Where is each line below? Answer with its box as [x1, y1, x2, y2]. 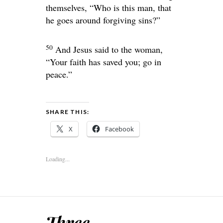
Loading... [46, 155, 70, 163]
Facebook [105, 124, 134, 134]
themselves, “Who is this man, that [46, 1, 171, 14]
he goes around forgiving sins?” [46, 14, 160, 26]
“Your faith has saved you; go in [46, 56, 161, 68]
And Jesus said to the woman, [55, 43, 163, 56]
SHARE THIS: [46, 108, 90, 116]
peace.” [46, 68, 72, 81]
